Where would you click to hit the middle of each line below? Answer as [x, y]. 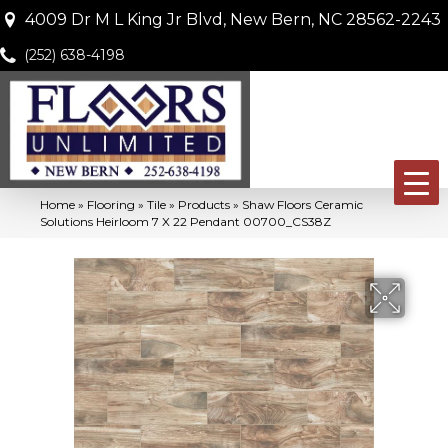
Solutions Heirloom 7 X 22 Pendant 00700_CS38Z [185, 221]
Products [204, 204]
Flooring [111, 204]
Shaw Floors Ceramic [302, 204]
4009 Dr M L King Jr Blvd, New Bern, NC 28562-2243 [233, 19]
